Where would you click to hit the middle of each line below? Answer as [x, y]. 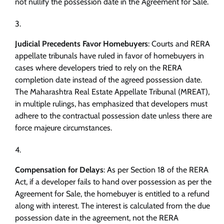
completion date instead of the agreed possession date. [108, 80]
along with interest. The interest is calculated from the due [112, 206]
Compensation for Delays [59, 170]
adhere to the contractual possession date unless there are [113, 116]
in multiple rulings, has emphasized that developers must [111, 104]
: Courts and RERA [179, 44]
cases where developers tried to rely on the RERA [98, 68]
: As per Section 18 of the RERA [156, 170]
